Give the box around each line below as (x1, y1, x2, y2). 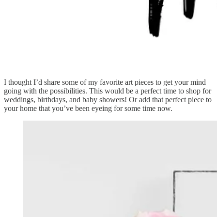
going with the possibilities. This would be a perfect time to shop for (4, 86, 211, 95)
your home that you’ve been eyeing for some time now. (4, 104, 172, 112)
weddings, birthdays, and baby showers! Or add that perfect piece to (4, 95, 212, 104)
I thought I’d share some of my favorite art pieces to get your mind (4, 77, 206, 86)
